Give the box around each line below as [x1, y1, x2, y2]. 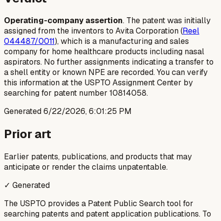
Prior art [4, 126, 51, 142]
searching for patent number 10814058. [4, 88, 148, 99]
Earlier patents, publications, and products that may [4, 151, 192, 162]
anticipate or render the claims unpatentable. [4, 162, 168, 173]
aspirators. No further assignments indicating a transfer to [4, 57, 214, 68]
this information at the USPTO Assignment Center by [4, 77, 193, 88]
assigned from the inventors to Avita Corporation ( [4, 26, 183, 37]
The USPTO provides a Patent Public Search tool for [4, 198, 193, 209]
